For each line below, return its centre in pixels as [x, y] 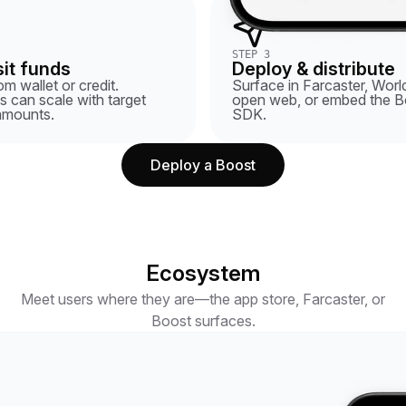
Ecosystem [203, 273]
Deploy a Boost [203, 165]
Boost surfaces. [203, 321]
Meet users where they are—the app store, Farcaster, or [203, 299]
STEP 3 [251, 54]
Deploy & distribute [314, 69]
